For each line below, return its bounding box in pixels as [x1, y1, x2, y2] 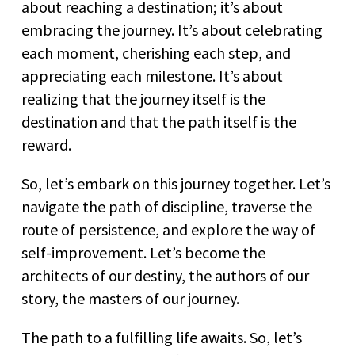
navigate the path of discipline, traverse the [21, 197, 312, 217]
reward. [21, 135, 71, 155]
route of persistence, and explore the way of [21, 219, 315, 240]
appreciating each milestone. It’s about [21, 66, 283, 86]
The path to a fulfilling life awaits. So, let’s [21, 327, 302, 348]
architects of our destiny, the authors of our [21, 265, 309, 286]
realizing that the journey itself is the [21, 89, 265, 109]
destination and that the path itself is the [21, 112, 296, 132]
